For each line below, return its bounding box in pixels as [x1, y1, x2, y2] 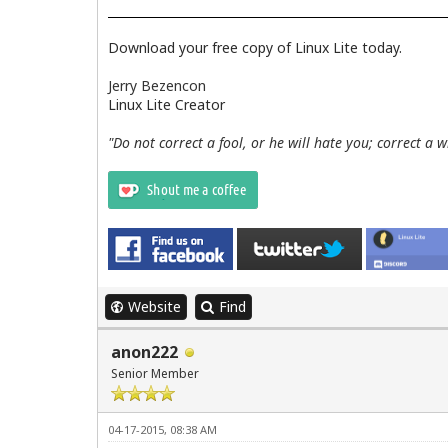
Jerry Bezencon [108, 75, 206, 95]
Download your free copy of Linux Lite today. [108, 37, 402, 57]
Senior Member [111, 364, 199, 382]
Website [128, 296, 181, 316]
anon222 [111, 340, 178, 363]
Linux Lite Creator [108, 94, 225, 114]
